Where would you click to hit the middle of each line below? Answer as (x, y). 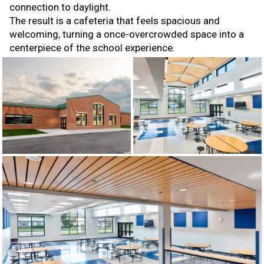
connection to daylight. (60, 7)
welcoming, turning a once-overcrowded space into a (127, 34)
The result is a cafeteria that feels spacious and (115, 21)
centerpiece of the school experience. (92, 48)
